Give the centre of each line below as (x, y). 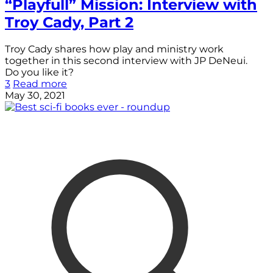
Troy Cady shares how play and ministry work (114, 49)
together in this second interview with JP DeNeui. (126, 60)
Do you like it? (39, 72)
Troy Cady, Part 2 (69, 22)
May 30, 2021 (35, 95)
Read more (40, 83)
